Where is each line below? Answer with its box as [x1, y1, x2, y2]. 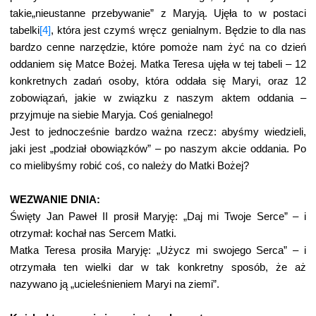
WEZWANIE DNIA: [10, 194, 100, 205]
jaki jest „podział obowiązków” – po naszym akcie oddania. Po [10, 143, 306, 154]
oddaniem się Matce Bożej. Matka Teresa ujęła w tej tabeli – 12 [10, 59, 306, 70]
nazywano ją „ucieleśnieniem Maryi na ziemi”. [10, 279, 219, 290]
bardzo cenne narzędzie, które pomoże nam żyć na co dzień [10, 42, 306, 53]
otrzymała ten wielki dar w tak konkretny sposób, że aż [10, 262, 306, 273]
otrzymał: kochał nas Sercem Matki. [10, 228, 176, 239]
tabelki [10, 25, 39, 36]
